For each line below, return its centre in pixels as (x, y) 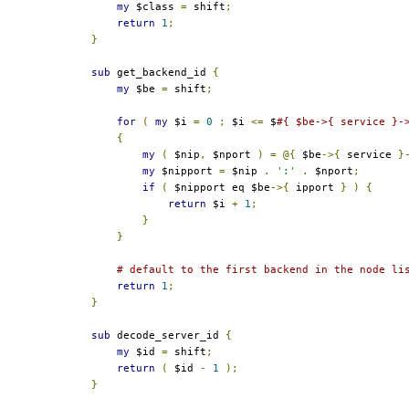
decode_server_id (168, 335)
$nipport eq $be (219, 187)
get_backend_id (162, 72)
